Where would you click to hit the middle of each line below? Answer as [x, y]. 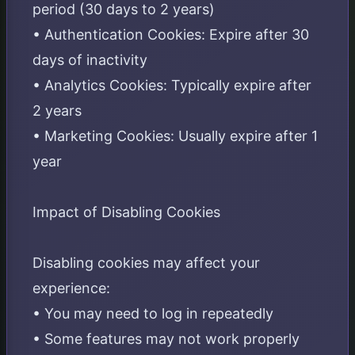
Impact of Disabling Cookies [126, 212]
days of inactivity [90, 60]
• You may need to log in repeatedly [153, 313]
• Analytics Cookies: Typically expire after [172, 85]
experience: [71, 288]
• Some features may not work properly [166, 339]
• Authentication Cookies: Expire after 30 [171, 34]
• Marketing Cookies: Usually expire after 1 [175, 136]
